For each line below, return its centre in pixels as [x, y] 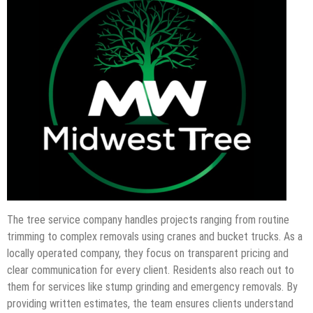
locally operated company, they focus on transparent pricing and [148, 253]
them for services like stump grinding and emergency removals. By [152, 286]
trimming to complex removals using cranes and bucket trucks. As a [155, 236]
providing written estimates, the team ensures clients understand [150, 303]
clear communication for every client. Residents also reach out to [151, 270]
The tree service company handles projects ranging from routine [148, 219]
